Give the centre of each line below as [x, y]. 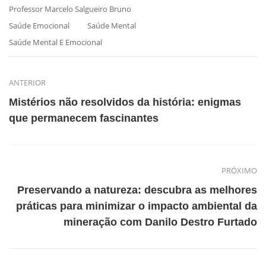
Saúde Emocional [39, 25]
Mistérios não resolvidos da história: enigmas [125, 102]
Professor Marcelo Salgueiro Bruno [70, 9]
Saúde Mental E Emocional [56, 42]
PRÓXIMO [239, 170]
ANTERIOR [27, 82]
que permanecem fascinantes [84, 118]
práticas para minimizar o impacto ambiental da [137, 206]
